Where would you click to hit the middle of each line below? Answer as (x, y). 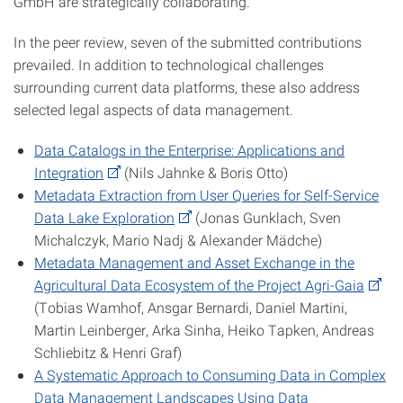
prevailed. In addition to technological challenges (169, 64)
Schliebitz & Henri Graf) (108, 352)
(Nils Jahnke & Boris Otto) (204, 172)
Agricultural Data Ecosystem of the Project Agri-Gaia (199, 285)
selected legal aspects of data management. (153, 109)
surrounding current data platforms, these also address (187, 87)
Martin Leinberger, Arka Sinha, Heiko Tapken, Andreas (204, 330)
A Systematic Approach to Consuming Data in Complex (210, 375)
